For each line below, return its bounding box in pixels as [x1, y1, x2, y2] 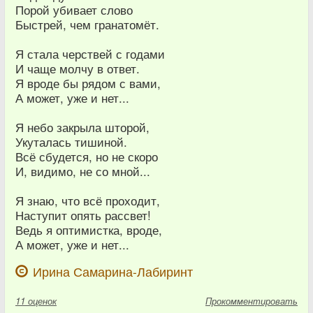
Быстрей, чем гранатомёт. [15, 15, 159, 33]
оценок [28, 293, 57, 307]
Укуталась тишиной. [15, 133, 127, 150]
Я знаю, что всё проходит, [15, 191, 160, 209]
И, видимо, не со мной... [15, 162, 150, 180]
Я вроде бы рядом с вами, [15, 74, 161, 92]
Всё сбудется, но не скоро [15, 147, 158, 165]
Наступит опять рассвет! [15, 206, 151, 224]
